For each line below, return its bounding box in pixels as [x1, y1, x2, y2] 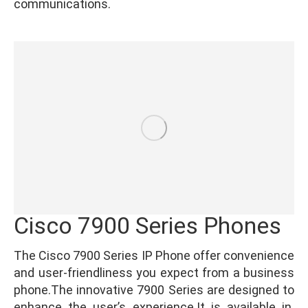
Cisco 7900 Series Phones [14, 211, 281, 239]
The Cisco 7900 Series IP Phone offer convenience [14, 247, 294, 263]
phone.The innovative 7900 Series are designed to [14, 282, 294, 297]
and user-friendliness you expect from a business [14, 265, 294, 280]
